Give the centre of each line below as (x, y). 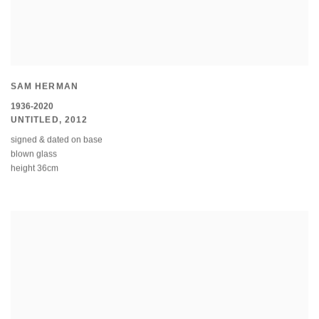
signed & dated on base (57, 141)
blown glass (34, 155)
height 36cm (35, 169)
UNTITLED (35, 121)
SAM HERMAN (45, 87)
